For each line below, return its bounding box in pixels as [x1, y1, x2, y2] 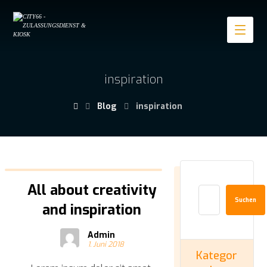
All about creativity [27, 181, 157, 200]
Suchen [234, 196, 256, 204]
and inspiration [42, 200, 142, 219]
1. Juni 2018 [87, 240, 124, 249]
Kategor [196, 249, 238, 263]
